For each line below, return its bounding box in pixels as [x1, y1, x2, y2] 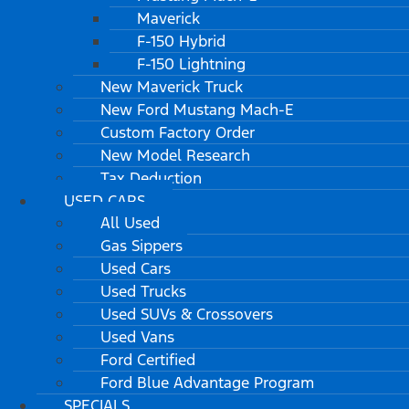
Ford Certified [100, 350, 195, 371]
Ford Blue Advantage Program [100, 372, 314, 393]
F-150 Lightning [137, 54, 246, 75]
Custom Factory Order [100, 122, 255, 143]
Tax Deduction [100, 168, 202, 189]
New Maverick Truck [100, 77, 243, 98]
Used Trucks [100, 281, 186, 302]
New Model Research [100, 145, 250, 166]
